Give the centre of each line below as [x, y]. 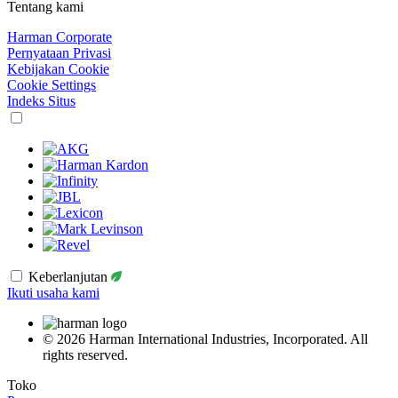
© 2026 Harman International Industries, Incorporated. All [205, 339]
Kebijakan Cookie [58, 69]
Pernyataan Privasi [59, 53]
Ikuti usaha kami [53, 293]
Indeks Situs [41, 101]
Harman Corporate [60, 37]
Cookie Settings [52, 85]
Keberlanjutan [70, 277]
